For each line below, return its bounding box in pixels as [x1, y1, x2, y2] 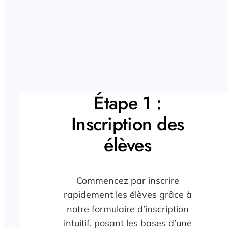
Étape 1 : [94, 90, 161, 117]
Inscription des [71, 110, 184, 138]
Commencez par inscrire [76, 175, 179, 187]
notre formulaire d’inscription [66, 203, 189, 215]
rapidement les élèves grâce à [63, 189, 192, 201]
